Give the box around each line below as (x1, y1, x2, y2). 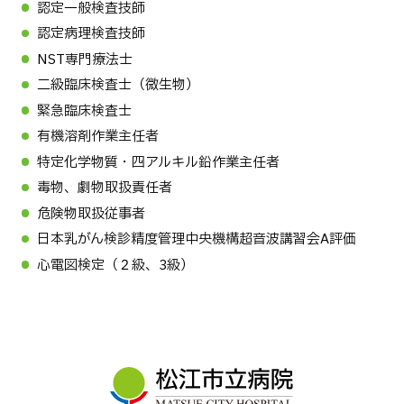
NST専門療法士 (37, 49, 133, 70)
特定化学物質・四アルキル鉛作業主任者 (37, 151, 280, 173)
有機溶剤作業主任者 (37, 126, 159, 148)
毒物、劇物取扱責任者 (37, 178, 172, 199)
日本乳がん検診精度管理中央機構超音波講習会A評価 (37, 229, 356, 251)
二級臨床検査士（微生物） (37, 75, 199, 96)
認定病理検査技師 (37, 23, 145, 45)
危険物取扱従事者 (37, 203, 145, 225)
